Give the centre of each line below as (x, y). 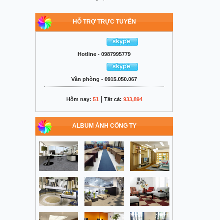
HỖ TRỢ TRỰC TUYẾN (104, 22)
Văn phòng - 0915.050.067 (104, 79)
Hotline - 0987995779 (104, 54)
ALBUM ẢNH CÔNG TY (104, 126)
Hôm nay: (79, 99)
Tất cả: (113, 99)
